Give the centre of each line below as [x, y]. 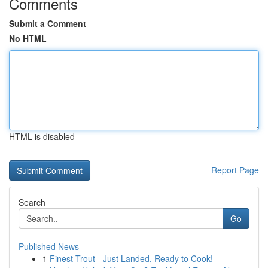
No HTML [28, 38]
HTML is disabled [42, 136]
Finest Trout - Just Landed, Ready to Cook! [131, 258]
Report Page [235, 170]
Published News [49, 246]
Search [32, 202]
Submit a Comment [48, 23]
